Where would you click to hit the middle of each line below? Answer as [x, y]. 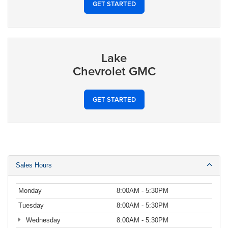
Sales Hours [34, 165]
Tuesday [31, 206]
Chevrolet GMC [114, 71]
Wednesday [42, 220]
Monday [30, 191]
